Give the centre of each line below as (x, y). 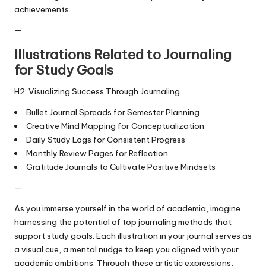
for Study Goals (64, 70)
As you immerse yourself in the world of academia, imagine (127, 208)
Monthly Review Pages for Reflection (97, 153)
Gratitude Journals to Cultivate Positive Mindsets (121, 167)
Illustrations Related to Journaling (123, 54)
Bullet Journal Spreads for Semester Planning (113, 112)
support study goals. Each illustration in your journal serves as (133, 235)
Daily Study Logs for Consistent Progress (105, 139)
